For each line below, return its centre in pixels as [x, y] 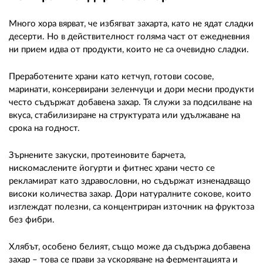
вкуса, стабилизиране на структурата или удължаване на [124, 116]
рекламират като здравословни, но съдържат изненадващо [130, 181]
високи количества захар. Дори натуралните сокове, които [130, 194]
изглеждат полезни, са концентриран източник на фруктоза [131, 207]
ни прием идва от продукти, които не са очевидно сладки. [129, 50]
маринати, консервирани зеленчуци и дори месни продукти [131, 90]
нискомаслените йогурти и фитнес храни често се [112, 168]
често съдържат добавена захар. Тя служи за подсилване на [130, 103]
